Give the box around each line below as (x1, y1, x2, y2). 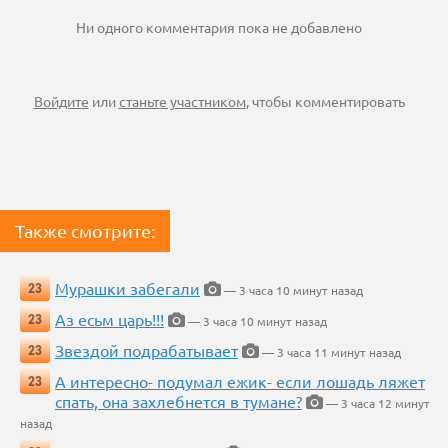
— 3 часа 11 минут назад (259, 344, 401, 361)
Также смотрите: (15, 220, 155, 242)
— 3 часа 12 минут (323, 395, 430, 412)
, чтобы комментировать (245, 92, 405, 111)
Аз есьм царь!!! (55, 309, 164, 330)
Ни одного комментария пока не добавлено (76, 18, 362, 37)
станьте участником (118, 92, 246, 111)
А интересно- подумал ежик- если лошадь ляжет (55, 371, 425, 392)
